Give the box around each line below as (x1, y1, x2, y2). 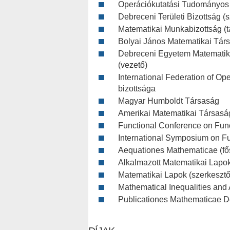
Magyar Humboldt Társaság (118, 96, 219, 105)
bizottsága (118, 84, 156, 93)
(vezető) (118, 60, 147, 69)
